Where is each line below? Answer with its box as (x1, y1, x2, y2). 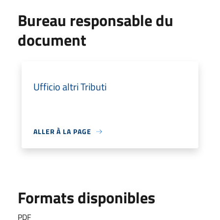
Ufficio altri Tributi (33, 79, 107, 94)
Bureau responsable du (18, 8, 173, 32)
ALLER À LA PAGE (33, 126, 91, 137)
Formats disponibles (18, 186, 155, 209)
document (18, 28, 86, 52)
